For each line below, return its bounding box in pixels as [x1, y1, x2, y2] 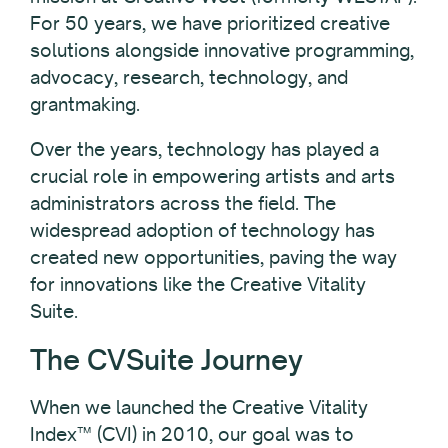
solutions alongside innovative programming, [30, 38, 414, 63]
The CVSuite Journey [30, 342, 303, 378]
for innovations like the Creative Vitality [30, 272, 366, 297]
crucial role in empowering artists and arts [30, 164, 395, 189]
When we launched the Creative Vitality [30, 395, 368, 420]
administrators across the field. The [30, 191, 336, 216]
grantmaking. [30, 92, 140, 117]
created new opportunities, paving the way [30, 245, 397, 270]
